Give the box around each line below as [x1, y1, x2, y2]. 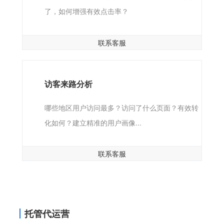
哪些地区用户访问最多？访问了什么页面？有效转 [44, 102, 198, 112]
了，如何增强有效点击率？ [44, 6, 128, 16]
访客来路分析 [44, 78, 92, 89]
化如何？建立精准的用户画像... [44, 117, 141, 127]
